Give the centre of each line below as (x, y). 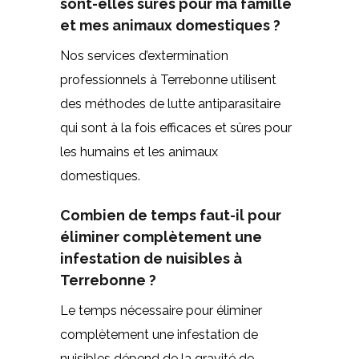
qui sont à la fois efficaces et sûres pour (175, 127)
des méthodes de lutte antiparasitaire (170, 103)
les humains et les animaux (139, 151)
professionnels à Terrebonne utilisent (168, 79)
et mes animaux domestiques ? (170, 25)
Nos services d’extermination (144, 55)
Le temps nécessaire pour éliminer (161, 310)
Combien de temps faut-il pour (170, 215)
